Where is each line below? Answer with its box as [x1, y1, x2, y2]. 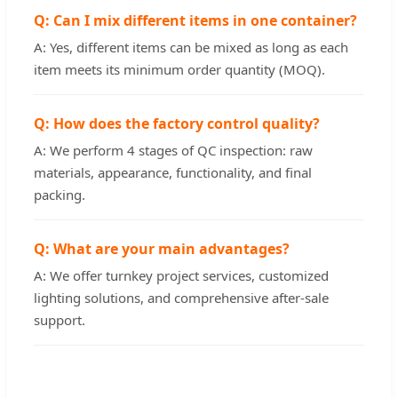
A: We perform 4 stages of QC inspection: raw [34, 141, 313, 160]
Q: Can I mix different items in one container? [34, 11, 357, 31]
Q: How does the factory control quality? [34, 114, 320, 134]
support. [34, 311, 85, 330]
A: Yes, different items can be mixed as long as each [34, 38, 348, 57]
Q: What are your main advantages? [34, 239, 290, 259]
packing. [34, 186, 85, 204]
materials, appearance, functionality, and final [34, 163, 312, 182]
